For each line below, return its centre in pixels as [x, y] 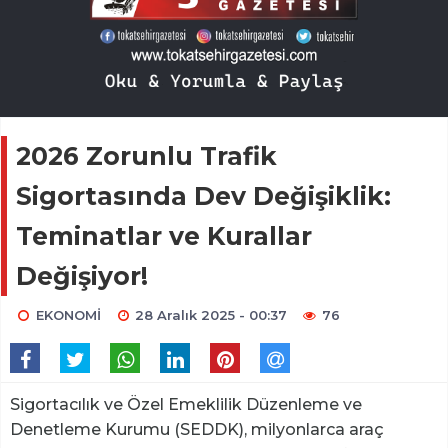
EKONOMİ [68, 315]
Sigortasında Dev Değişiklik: [203, 196]
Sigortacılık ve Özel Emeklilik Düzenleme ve [186, 405]
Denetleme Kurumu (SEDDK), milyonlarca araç [197, 430]
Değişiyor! [82, 276]
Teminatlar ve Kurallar [164, 236]
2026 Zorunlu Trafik [146, 156]
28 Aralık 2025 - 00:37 [211, 315]
